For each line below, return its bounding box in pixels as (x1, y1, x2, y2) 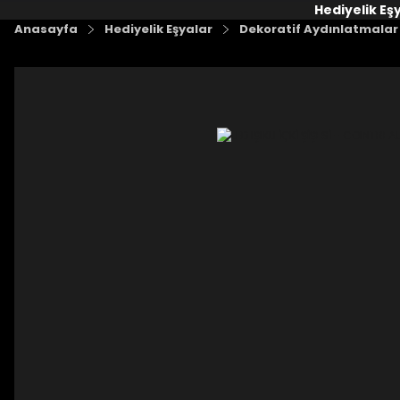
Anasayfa (14, 21, 78, 37)
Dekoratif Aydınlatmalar (239, 21, 398, 37)
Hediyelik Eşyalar (104, 21, 212, 37)
